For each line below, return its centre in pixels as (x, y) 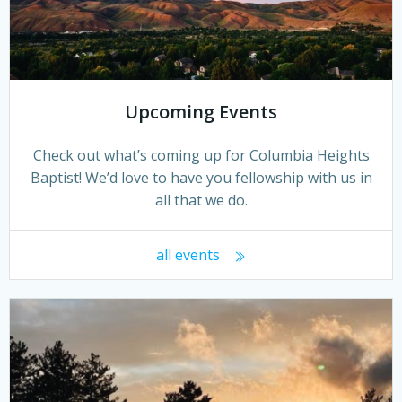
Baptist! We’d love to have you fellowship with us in (201, 178)
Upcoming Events (201, 112)
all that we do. (201, 201)
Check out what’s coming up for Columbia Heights (201, 156)
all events (188, 255)
